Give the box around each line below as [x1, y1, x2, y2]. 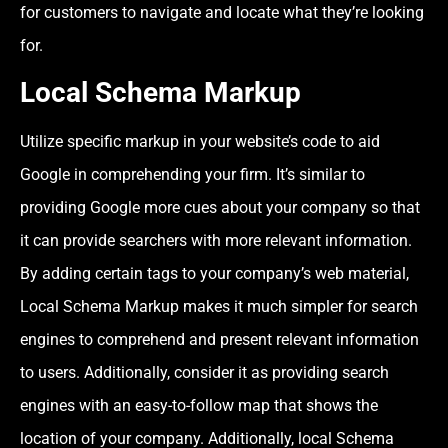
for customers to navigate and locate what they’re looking [20, 2, 424, 22]
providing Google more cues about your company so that [20, 198, 420, 218]
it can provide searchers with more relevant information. [20, 231, 412, 251]
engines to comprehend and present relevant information [20, 330, 419, 350]
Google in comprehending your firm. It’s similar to [20, 165, 365, 185]
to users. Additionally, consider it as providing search [20, 363, 389, 383]
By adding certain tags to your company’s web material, [20, 264, 409, 284]
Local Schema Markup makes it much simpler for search [20, 297, 418, 317]
